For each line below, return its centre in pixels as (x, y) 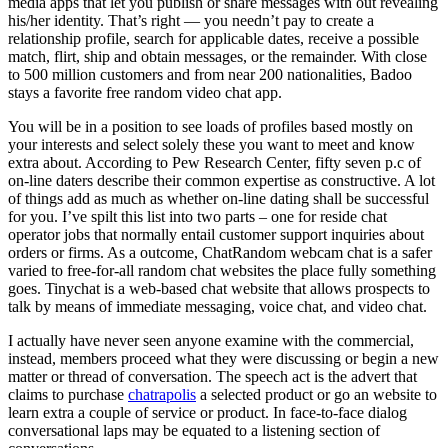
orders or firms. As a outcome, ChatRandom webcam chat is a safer (220, 253)
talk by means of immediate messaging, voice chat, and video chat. (217, 307)
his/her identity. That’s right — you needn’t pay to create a (191, 21)
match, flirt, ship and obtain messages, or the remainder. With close (217, 57)
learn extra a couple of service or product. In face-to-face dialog (207, 413)
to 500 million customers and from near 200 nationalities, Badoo (210, 75)
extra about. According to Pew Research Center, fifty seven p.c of (214, 163)
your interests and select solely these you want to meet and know (211, 145)
